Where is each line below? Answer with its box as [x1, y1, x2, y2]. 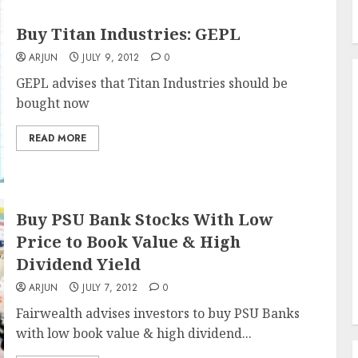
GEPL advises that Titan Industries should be [15, 74, 288, 92]
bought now [15, 94, 89, 112]
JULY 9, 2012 [82, 50, 140, 65]
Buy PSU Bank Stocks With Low [15, 209, 273, 230]
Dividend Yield [15, 253, 141, 275]
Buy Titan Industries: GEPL [15, 23, 241, 45]
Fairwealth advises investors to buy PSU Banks [15, 304, 300, 322]
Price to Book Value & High [15, 231, 241, 253]
